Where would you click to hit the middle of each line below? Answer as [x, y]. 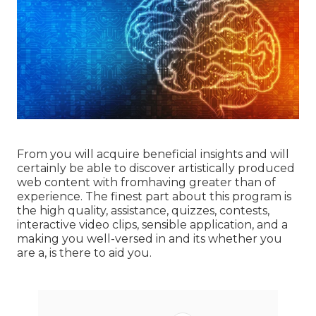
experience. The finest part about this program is [154, 196]
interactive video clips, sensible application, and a [152, 224]
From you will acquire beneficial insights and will [153, 154]
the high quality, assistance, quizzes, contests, [143, 210]
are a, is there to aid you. [84, 253]
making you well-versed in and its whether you [150, 238]
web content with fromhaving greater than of [146, 182]
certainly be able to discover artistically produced [156, 168]
